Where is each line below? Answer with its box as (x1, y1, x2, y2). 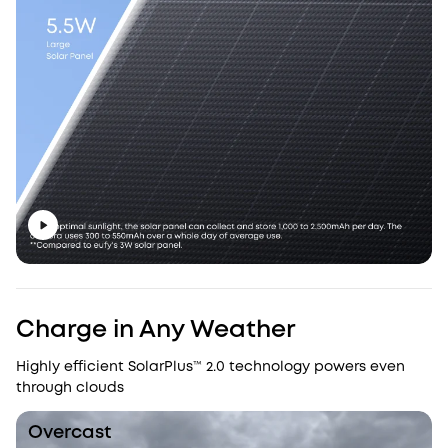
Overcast (28, 424, 111, 441)
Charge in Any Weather (16, 319, 295, 341)
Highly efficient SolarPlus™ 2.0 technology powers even (16, 360, 405, 373)
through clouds (16, 381, 124, 394)
